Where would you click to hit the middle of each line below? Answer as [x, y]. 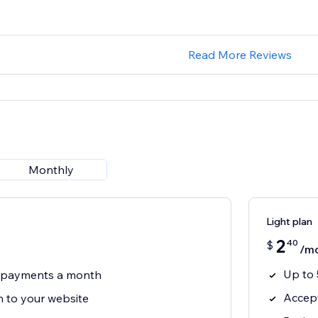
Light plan [289, 222]
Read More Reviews [240, 55]
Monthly [51, 170]
